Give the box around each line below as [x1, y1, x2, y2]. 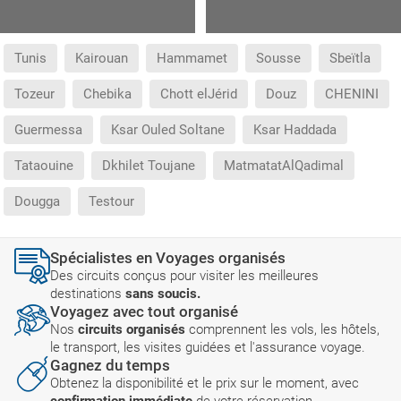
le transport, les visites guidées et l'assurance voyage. [50, 339, 365, 356]
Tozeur [14, 86, 55, 103]
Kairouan [75, 50, 128, 67]
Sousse [256, 50, 301, 67]
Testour [89, 193, 134, 210]
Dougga [14, 193, 60, 210]
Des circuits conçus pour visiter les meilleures [50, 268, 319, 285]
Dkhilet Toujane [102, 158, 195, 175]
